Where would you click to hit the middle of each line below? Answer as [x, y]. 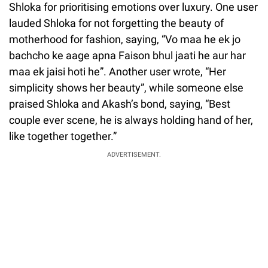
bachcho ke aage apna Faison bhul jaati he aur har [127, 56]
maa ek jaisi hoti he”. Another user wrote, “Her [118, 72]
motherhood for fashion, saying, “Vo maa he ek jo [125, 39]
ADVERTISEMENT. [134, 155]
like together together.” [63, 136]
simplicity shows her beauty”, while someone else [126, 88]
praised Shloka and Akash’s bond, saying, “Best [120, 104]
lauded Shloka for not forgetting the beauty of [116, 23]
